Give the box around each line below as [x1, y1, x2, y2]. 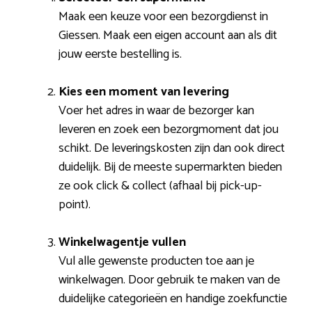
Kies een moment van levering [58, 81, 229, 102]
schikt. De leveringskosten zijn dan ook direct [58, 137, 285, 159]
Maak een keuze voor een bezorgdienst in [58, 6, 268, 27]
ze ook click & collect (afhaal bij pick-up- [58, 175, 262, 196]
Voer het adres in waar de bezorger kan [58, 100, 254, 121]
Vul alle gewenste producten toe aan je [58, 250, 254, 272]
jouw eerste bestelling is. [58, 43, 182, 65]
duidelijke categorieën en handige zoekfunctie [58, 288, 287, 309]
